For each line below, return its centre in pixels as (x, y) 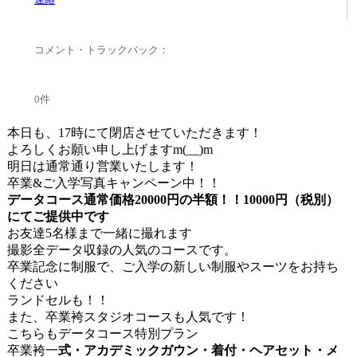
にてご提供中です (58, 216)
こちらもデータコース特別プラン (102, 333)
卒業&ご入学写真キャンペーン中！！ (114, 182)
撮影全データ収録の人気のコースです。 (122, 249)
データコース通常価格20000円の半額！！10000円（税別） (173, 199)
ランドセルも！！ (58, 300)
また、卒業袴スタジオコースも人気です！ (128, 316)
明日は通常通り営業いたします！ (102, 166)
